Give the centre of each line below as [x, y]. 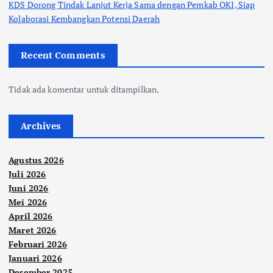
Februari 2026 [38, 244]
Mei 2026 [28, 202]
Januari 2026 [35, 258]
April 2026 [31, 216]
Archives [41, 126]
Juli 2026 [27, 174]
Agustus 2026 [36, 160]
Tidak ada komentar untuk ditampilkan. [84, 90]
